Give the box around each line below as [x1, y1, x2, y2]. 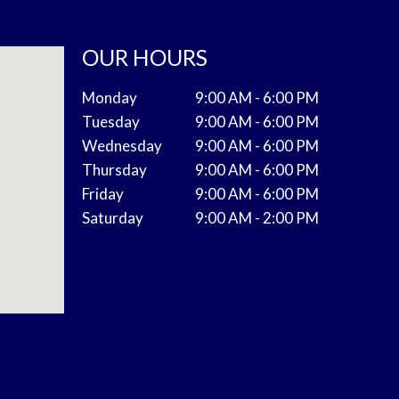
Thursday [81, 160, 147, 180]
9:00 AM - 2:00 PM [194, 208, 319, 228]
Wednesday [81, 136, 162, 156]
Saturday [81, 208, 143, 228]
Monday [81, 88, 137, 108]
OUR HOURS [81, 44, 208, 71]
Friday [81, 184, 124, 204]
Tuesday [81, 112, 140, 132]
